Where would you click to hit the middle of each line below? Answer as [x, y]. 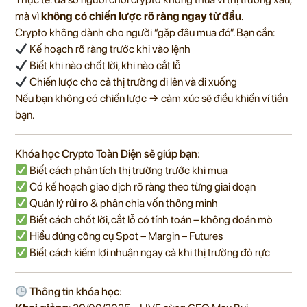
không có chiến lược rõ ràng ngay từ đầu [141, 16]
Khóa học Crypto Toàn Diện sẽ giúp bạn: [108, 154]
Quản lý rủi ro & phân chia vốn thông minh [123, 204]
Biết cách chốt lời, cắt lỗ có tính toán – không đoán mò [150, 220]
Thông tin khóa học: [75, 292]
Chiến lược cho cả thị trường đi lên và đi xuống [133, 82]
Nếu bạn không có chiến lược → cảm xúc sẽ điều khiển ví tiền [151, 99]
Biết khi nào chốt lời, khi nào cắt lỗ [105, 66]
